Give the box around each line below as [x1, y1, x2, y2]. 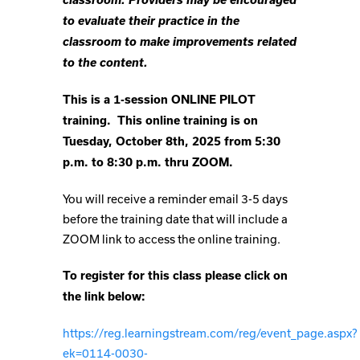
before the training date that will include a [63, 212, 288, 226]
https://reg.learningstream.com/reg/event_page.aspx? [63, 326, 357, 340]
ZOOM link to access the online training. [63, 232, 280, 246]
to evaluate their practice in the [63, 14, 239, 27]
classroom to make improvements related [63, 35, 297, 48]
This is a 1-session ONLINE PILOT [63, 93, 256, 106]
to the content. [63, 55, 148, 69]
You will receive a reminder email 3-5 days [63, 192, 288, 206]
